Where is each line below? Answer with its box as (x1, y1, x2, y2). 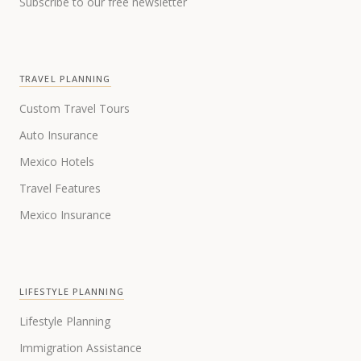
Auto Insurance (19, 127, 98, 143)
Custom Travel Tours (19, 100, 130, 116)
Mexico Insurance (19, 206, 111, 222)
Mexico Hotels (19, 153, 94, 169)
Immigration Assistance (19, 339, 142, 355)
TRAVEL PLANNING (19, 72, 111, 85)
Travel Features (19, 180, 101, 196)
